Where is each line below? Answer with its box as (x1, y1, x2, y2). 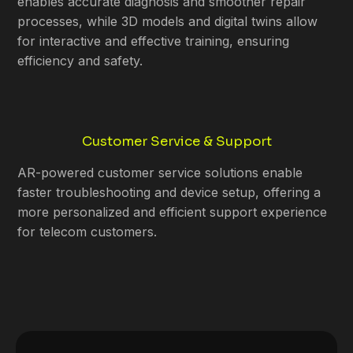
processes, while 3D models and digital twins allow (17, 13, 318, 29)
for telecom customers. (17, 224, 158, 240)
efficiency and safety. (17, 52, 143, 69)
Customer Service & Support (81, 132, 272, 150)
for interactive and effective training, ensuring (17, 32, 290, 49)
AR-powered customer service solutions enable (17, 165, 303, 181)
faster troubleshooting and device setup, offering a (17, 184, 321, 201)
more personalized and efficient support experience (17, 204, 328, 221)
